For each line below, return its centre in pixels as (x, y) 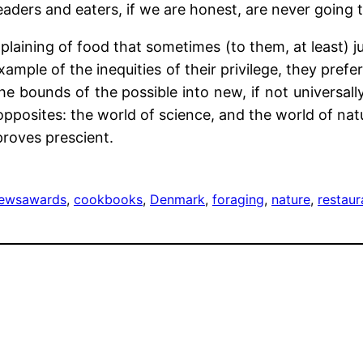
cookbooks (108, 200)
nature (291, 200)
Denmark (177, 200)
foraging (238, 200)
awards (44, 200)
